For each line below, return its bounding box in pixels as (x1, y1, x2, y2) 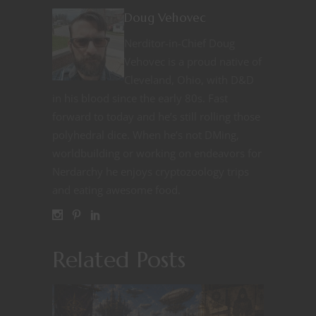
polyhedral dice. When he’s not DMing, (52, 128, 239, 142)
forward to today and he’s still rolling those (52, 109, 260, 124)
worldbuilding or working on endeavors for (52, 146, 262, 161)
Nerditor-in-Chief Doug (124, 36, 235, 51)
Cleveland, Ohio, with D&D (124, 73, 254, 87)
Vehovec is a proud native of (124, 54, 262, 69)
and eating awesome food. (52, 183, 181, 197)
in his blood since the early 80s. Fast (52, 91, 228, 106)
